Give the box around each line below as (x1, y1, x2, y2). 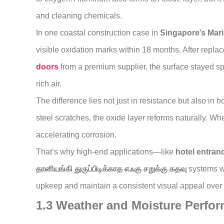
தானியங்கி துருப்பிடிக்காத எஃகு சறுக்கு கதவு (36, 164, 186, 173)
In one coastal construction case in (36, 28, 160, 37)
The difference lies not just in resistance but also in (36, 96, 216, 105)
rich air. (36, 79, 61, 88)
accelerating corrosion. (36, 130, 116, 139)
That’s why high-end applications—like (36, 147, 175, 156)
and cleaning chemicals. (36, 11, 122, 20)
